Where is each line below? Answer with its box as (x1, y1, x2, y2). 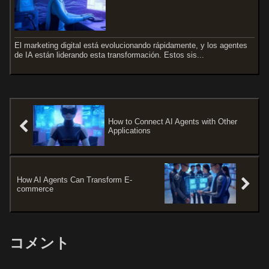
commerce (17, 184, 53, 193)
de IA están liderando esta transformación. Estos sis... (14, 50, 205, 59)
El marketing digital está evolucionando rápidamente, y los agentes (14, 40, 248, 50)
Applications (108, 126, 151, 136)
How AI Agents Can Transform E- (17, 175, 132, 184)
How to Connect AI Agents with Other (108, 117, 238, 127)
